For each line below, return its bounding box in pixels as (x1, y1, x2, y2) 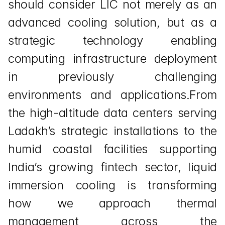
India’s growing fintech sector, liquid (8, 160, 217, 174)
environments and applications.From (8, 87, 217, 102)
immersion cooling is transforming (8, 178, 217, 192)
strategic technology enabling (8, 33, 217, 48)
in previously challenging (8, 69, 217, 84)
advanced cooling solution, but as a (8, 15, 217, 30)
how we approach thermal (8, 196, 217, 210)
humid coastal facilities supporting (8, 142, 217, 156)
